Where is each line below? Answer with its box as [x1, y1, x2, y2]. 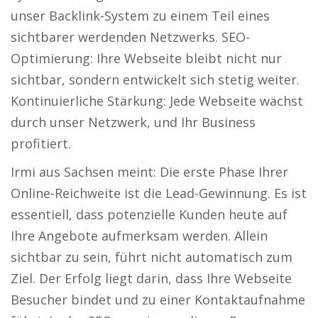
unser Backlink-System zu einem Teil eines [11, 7, 270, 24]
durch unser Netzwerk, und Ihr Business [11, 114, 256, 131]
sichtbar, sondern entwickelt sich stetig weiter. [11, 71, 300, 88]
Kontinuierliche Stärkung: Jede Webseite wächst [11, 92, 303, 109]
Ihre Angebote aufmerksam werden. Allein [11, 227, 268, 244]
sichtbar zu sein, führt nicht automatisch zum [11, 248, 292, 265]
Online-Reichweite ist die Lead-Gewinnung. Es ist [11, 185, 307, 202]
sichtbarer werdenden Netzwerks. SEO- [11, 28, 250, 45]
